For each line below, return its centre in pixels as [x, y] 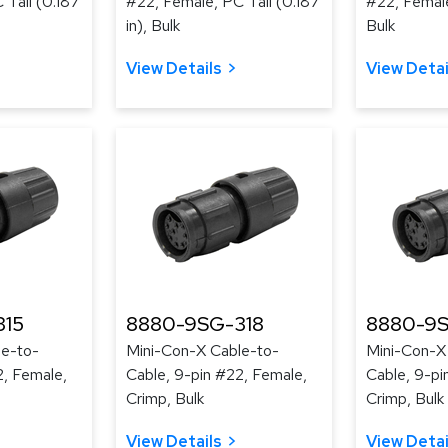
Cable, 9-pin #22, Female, [216, 374]
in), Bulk [153, 25]
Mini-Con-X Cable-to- [202, 350]
